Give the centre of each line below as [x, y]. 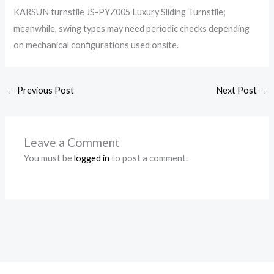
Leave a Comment [72, 142]
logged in [92, 158]
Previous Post [44, 91]
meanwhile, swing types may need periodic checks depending [132, 28]
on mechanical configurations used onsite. [96, 45]
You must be [49, 158]
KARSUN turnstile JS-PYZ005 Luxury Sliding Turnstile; [120, 12]
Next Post [238, 91]
